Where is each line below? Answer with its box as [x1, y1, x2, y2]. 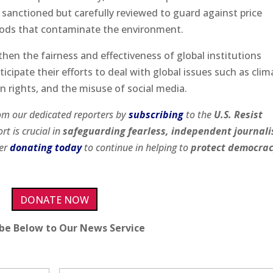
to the [183, 107, 214, 121]
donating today [10, 140, 82, 154]
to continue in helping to [82, 140, 191, 154]
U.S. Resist [214, 107, 263, 121]
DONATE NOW [20, 193, 90, 207]
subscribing [129, 107, 184, 121]
